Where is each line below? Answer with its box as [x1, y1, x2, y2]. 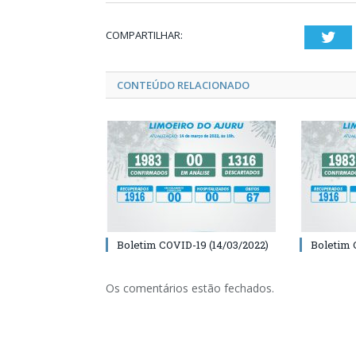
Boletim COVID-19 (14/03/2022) [117, 238, 269, 253]
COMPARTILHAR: [106, 28, 183, 43]
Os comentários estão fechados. [106, 281, 274, 296]
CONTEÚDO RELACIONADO [117, 78, 250, 93]
